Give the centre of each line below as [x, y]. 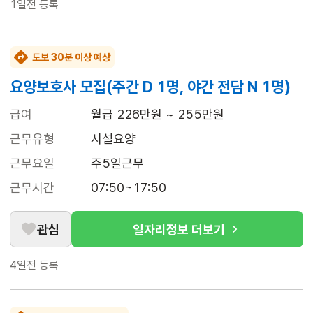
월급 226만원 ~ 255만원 [158, 115]
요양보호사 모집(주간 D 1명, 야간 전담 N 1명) [150, 87]
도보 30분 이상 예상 [71, 58]
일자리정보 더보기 [179, 229]
